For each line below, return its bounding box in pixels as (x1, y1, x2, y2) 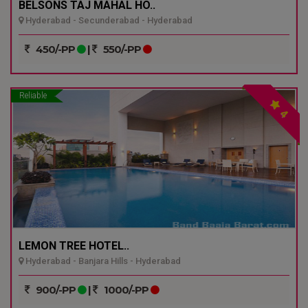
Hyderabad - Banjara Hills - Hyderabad (23, 256, 181, 266)
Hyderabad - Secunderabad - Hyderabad (23, 15, 192, 25)
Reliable (19, 91, 47, 100)
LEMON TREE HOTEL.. (19, 239, 129, 252)
